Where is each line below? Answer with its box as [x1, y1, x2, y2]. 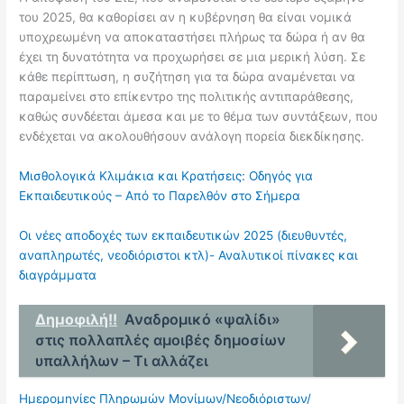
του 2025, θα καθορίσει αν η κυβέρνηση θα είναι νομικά [19, 9, 353, 24]
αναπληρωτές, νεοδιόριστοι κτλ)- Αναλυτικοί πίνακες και [19, 247, 359, 262]
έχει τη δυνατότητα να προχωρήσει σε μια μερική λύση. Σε [19, 49, 366, 64]
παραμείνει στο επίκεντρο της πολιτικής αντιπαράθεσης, [19, 88, 354, 104]
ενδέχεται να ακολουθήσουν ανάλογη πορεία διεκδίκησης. [19, 128, 365, 143]
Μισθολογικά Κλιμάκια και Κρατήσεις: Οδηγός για [19, 168, 314, 183]
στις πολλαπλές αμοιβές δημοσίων [35, 330, 287, 349]
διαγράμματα [19, 267, 97, 282]
